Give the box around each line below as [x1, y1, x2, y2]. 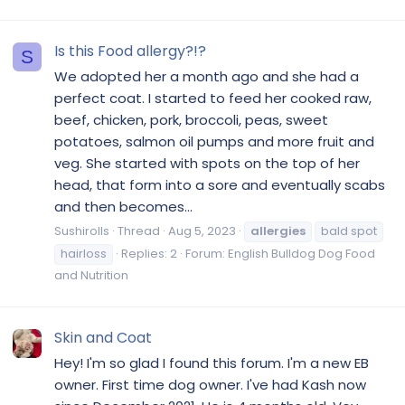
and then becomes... [54, 196, 193, 216]
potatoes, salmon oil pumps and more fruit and [54, 131, 374, 151]
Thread [118, 221, 160, 240]
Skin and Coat [54, 326, 152, 348]
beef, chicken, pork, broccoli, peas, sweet [54, 109, 328, 129]
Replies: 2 [121, 244, 177, 262]
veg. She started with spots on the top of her [54, 153, 360, 173]
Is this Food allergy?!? [54, 41, 206, 62]
